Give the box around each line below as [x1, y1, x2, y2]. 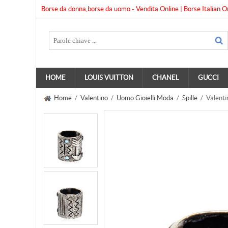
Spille [182, 94, 197, 102]
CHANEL [152, 74, 179, 81]
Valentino [80, 94, 108, 102]
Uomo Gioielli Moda [117, 94, 174, 102]
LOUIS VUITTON [84, 74, 133, 81]
